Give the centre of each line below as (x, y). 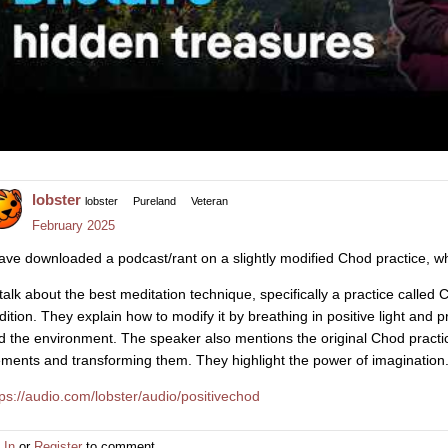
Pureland (154, 200)
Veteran (209, 200)
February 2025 (73, 225)
